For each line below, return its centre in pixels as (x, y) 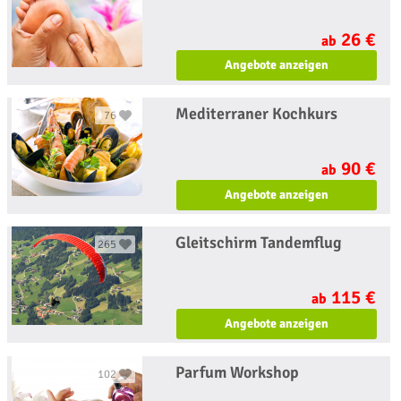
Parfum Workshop (238, 372)
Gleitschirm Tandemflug (259, 243)
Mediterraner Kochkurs (257, 113)
